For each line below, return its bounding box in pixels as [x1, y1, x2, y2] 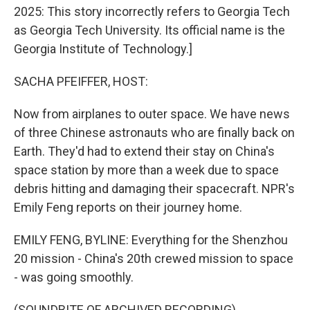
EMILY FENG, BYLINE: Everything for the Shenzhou [14, 232, 288, 247]
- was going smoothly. [14, 270, 134, 284]
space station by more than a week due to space [14, 163, 279, 177]
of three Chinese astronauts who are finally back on [14, 125, 295, 140]
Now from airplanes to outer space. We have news [14, 107, 290, 121]
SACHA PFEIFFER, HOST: [14, 74, 148, 89]
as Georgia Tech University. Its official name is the [14, 23, 285, 37]
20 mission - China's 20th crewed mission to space [14, 251, 293, 266]
